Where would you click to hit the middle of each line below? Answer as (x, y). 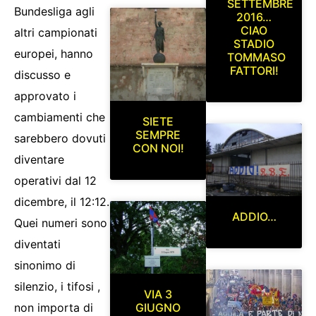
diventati (37, 244)
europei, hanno (54, 54)
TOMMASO (256, 57)
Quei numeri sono (61, 223)
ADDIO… (254, 216)
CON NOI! (158, 148)
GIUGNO (158, 307)
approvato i (45, 96)
